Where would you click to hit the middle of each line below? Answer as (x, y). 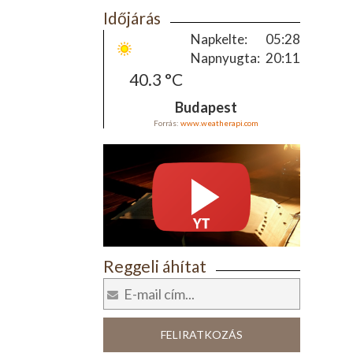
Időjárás (132, 18)
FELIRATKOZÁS (201, 334)
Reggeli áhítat (154, 266)
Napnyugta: (225, 58)
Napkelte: (219, 39)
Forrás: (167, 123)
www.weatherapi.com (219, 123)
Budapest (206, 107)
